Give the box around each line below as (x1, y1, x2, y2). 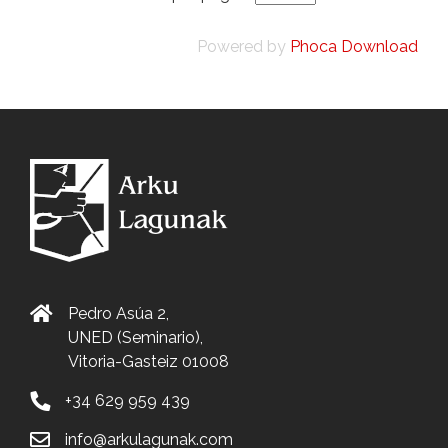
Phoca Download (290, 37, 418, 56)
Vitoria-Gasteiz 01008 (68, 352, 229, 371)
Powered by (197, 37, 290, 56)
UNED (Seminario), (68, 328, 203, 347)
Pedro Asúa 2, (68, 304, 169, 323)
